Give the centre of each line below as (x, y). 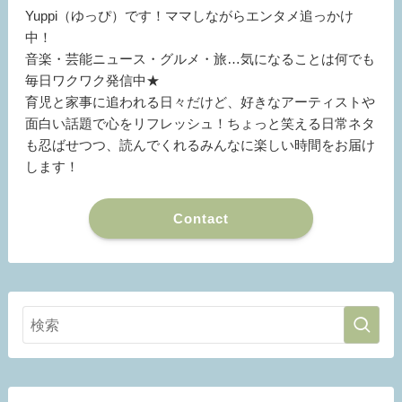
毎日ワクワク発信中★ (93, 81)
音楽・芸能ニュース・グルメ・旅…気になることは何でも (201, 59)
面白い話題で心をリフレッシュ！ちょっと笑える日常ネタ (201, 124)
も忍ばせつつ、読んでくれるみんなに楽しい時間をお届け (201, 145)
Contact (201, 218)
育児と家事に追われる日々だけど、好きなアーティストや (201, 102)
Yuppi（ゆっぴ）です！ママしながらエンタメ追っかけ (190, 16)
